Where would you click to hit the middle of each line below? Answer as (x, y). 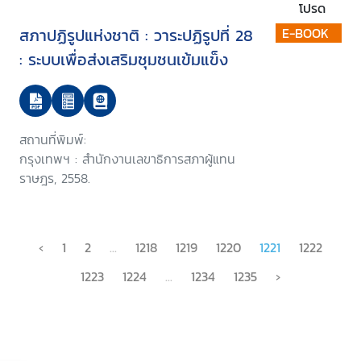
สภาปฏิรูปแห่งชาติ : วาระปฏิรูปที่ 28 (136, 36)
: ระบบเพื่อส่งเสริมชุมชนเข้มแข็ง (124, 60)
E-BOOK (305, 33)
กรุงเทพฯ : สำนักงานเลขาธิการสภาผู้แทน (127, 159)
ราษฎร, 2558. (55, 178)
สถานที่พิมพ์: (53, 140)
